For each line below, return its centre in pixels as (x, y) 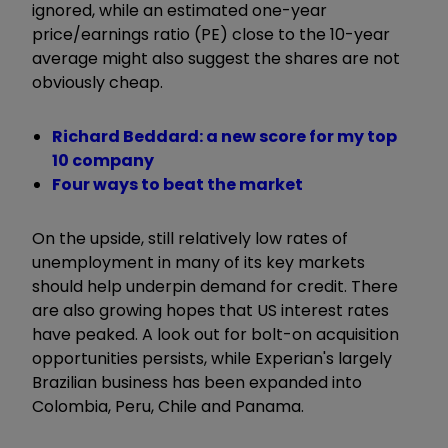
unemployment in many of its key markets (198, 262)
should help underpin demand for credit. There (215, 286)
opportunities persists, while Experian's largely (212, 358)
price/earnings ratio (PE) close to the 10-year (211, 34)
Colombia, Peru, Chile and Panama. (170, 406)
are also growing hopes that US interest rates (210, 310)
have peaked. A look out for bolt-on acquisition (215, 334)
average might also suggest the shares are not (216, 58)
